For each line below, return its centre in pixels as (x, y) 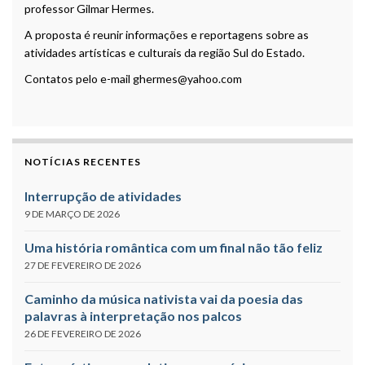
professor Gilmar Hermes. (89, 9)
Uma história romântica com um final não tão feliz (174, 248)
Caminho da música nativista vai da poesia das (164, 299)
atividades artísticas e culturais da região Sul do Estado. (165, 53)
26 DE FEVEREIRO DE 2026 (83, 334)
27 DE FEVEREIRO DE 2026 (83, 266)
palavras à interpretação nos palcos (133, 316)
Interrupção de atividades (103, 196)
